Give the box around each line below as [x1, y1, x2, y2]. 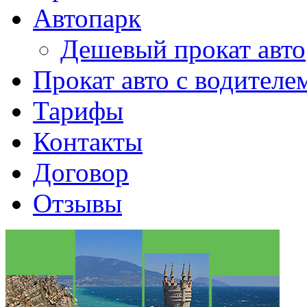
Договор [33, 158, 129, 188]
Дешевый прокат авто [60, 34, 306, 64]
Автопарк [33, 3, 141, 34]
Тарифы [33, 96, 123, 126]
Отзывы [33, 188, 122, 219]
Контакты [33, 127, 143, 157]
